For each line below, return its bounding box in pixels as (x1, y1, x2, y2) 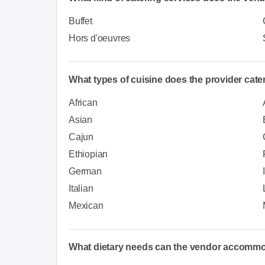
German (69, 166, 102, 176)
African (69, 97, 98, 108)
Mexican (69, 200, 104, 211)
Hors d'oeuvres (69, 33, 131, 43)
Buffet (69, 15, 92, 26)
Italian (69, 183, 93, 193)
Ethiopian (69, 148, 108, 159)
